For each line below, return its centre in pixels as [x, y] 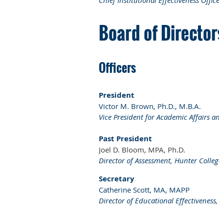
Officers [117, 67]
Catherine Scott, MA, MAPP [144, 189]
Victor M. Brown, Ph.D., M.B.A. [150, 106]
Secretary [117, 178]
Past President [125, 138]
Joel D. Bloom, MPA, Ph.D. [142, 149]
